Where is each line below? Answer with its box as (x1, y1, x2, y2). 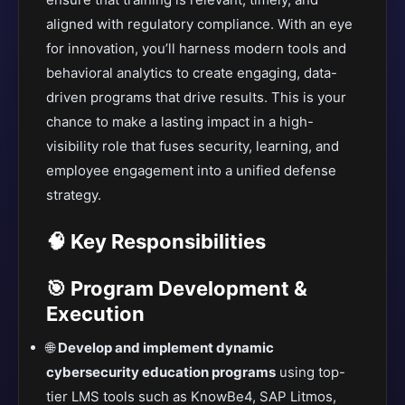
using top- (276, 363, 345, 381)
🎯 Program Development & (46, 277, 307, 300)
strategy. (46, 186, 101, 203)
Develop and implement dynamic (58, 339, 274, 356)
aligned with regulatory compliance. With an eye (46, 15, 353, 33)
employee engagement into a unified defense (46, 162, 336, 179)
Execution (46, 302, 145, 325)
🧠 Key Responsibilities (46, 230, 266, 253)
